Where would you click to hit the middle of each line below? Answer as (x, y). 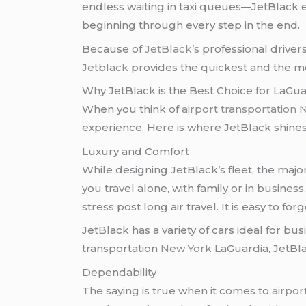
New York (186, 249)
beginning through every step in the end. (191, 25)
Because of (114, 48)
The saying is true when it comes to (177, 290)
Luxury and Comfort (136, 151)
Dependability (120, 272)
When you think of (132, 109)
